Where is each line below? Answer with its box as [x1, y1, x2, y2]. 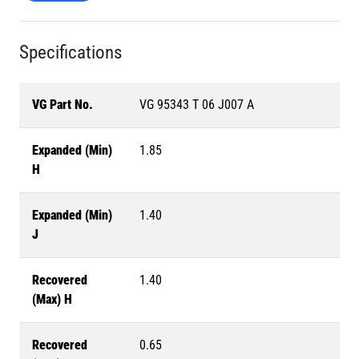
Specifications [19, 41, 122, 63]
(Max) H [32, 292, 72, 307]
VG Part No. [32, 97, 93, 112]
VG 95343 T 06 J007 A [139, 97, 254, 112]
